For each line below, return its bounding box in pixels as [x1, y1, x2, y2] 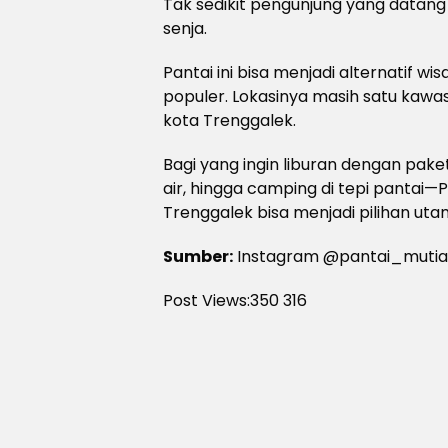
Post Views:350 [163, 289, 279, 312]
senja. [163, 17, 207, 40]
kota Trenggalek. [163, 109, 296, 132]
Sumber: [163, 245, 233, 268]
